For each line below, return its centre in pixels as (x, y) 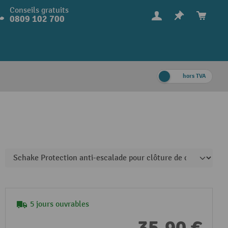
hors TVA (194, 76)
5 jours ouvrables (60, 204)
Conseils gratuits (39, 10)
